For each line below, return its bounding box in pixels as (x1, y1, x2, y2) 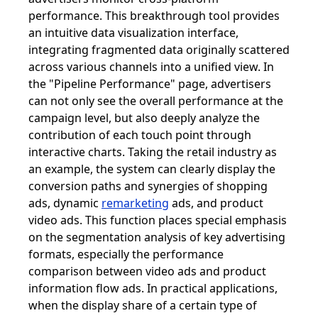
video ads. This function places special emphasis (28, 212, 287, 228)
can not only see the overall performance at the (28, 92, 283, 109)
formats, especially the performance (28, 246, 224, 262)
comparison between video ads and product (28, 263, 266, 279)
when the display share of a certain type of (28, 297, 257, 313)
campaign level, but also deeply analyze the (28, 109, 260, 126)
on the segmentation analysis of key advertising (28, 229, 285, 245)
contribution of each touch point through (28, 126, 251, 143)
